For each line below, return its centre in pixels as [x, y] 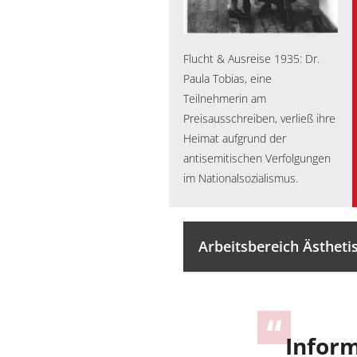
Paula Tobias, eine [227, 79]
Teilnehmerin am [224, 99]
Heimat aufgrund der [234, 139]
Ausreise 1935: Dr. [273, 59]
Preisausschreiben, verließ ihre [259, 119]
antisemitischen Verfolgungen [257, 159]
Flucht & [205, 59]
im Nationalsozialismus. [240, 179]
